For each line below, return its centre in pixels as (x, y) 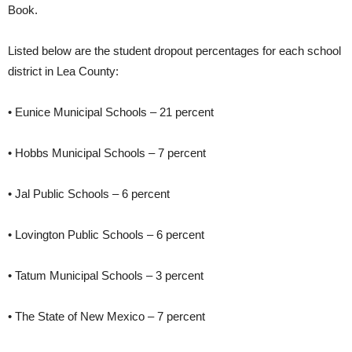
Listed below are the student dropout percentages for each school (174, 50)
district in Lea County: (63, 71)
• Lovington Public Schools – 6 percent (106, 234)
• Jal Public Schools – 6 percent (89, 193)
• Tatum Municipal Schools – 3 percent (106, 275)
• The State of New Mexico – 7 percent (106, 316)
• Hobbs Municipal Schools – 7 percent (107, 152)
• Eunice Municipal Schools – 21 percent (111, 112)
